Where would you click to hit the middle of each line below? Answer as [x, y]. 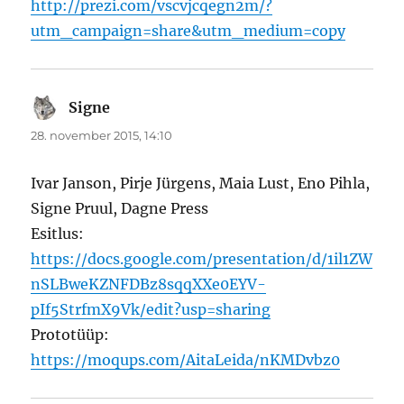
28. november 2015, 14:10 [102, 136]
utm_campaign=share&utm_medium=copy [188, 31]
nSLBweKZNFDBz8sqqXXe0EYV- [149, 285]
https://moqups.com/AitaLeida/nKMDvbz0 [186, 360]
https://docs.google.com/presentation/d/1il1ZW [202, 259]
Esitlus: [58, 234]
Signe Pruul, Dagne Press [120, 209]
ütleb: [132, 108]
